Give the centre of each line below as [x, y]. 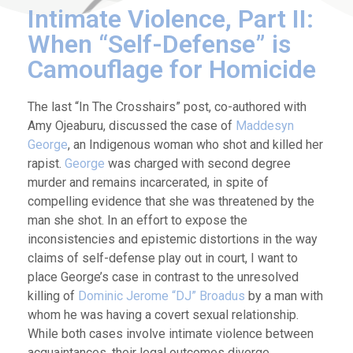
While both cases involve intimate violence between [171, 333]
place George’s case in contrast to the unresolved [163, 277]
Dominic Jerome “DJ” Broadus [162, 295]
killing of [53, 295]
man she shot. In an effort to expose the [137, 220]
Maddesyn [265, 125]
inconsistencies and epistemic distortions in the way [173, 239]
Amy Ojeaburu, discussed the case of [132, 125]
